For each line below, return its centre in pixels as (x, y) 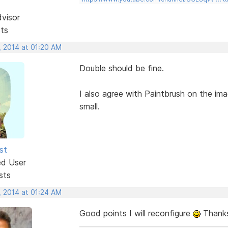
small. (89, 106)
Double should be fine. (121, 68)
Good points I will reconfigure (136, 213)
